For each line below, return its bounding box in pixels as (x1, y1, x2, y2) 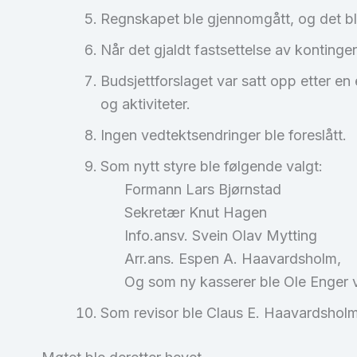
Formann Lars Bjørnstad (100, 181, 281, 198)
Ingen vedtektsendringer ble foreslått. (100, 127, 347, 144)
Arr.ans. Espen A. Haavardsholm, (100, 250, 341, 268)
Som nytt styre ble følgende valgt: (100, 158, 323, 175)
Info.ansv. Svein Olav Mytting (100, 227, 317, 245)
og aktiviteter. (100, 96, 190, 113)
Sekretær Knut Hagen (100, 204, 267, 222)
